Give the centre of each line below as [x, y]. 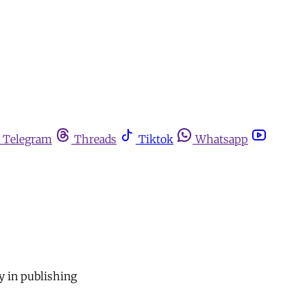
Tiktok [156, 139]
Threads [95, 139]
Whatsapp [222, 139]
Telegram [27, 139]
